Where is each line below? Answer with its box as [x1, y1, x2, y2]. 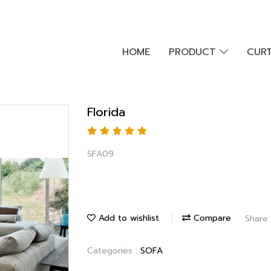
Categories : [87, 244, 140, 257]
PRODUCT [168, 45, 220, 59]
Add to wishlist [96, 212, 159, 224]
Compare [191, 212, 231, 224]
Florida [87, 102, 125, 121]
